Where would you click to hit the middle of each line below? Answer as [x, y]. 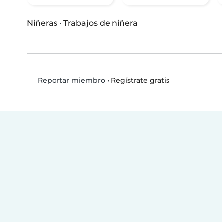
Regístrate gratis [140, 80]
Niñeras [42, 23]
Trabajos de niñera [101, 23]
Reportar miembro [70, 81]
